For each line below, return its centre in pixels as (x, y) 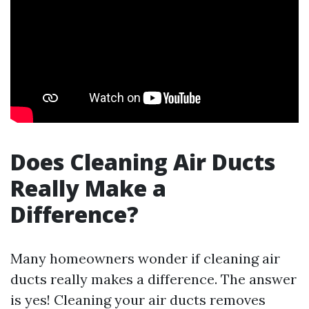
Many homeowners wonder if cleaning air (145, 258)
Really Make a (88, 188)
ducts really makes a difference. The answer (153, 279)
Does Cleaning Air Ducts (143, 162)
